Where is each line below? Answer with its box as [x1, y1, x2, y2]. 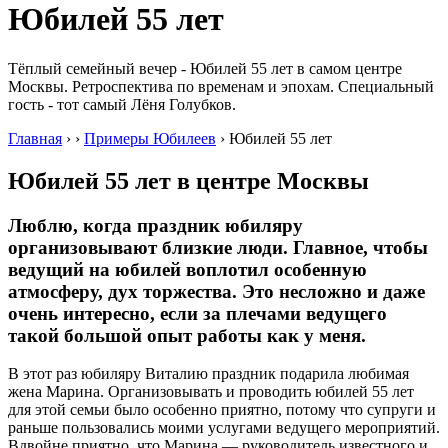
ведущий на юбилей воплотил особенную [8, 258, 367, 280]
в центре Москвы [177, 167, 369, 194]
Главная [8, 129, 62, 147]
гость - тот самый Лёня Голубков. [8, 95, 236, 113]
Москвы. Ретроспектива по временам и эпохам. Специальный [8, 77, 434, 95]
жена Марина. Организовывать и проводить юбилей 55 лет [8, 383, 414, 401]
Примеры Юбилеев [84, 129, 216, 147]
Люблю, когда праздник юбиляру [8, 214, 303, 236]
